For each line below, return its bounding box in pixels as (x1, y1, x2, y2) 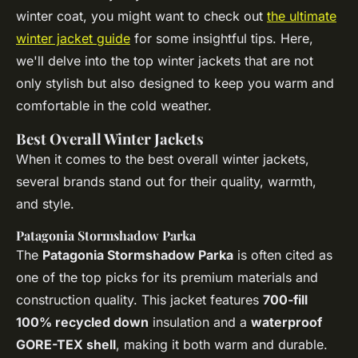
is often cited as (233, 247, 332, 264)
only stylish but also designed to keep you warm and (16, 75, 334, 92)
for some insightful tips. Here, (130, 30, 313, 47)
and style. (16, 196, 74, 213)
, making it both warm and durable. (116, 336, 328, 353)
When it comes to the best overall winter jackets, (16, 151, 309, 168)
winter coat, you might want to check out (16, 8, 267, 25)
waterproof (251, 314, 322, 331)
